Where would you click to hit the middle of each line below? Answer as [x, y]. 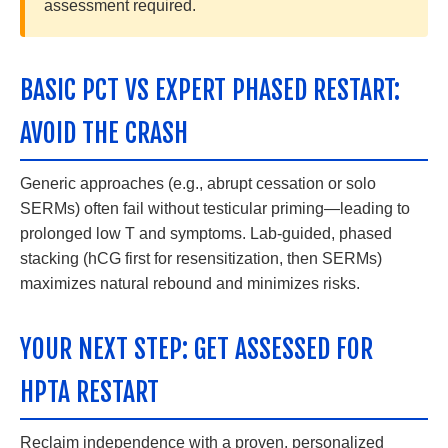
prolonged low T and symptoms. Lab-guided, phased [206, 233]
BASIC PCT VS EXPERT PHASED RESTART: [210, 90]
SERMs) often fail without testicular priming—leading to [215, 208]
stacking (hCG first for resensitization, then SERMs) [201, 258]
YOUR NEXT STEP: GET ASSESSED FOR [196, 349]
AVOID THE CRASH [104, 133]
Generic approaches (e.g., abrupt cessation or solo [198, 183]
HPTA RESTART [89, 392]
